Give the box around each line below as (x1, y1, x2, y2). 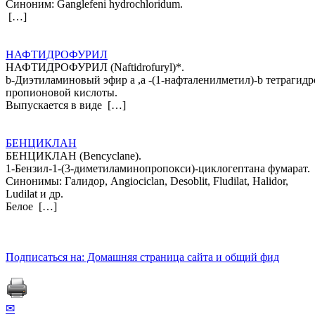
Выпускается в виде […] (6, 98, 126, 111)
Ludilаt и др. (6, 187, 63, 200)
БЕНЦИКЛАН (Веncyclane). (6, 149, 141, 162)
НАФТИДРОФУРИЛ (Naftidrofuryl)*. (6, 60, 184, 73)
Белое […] (6, 200, 57, 212)
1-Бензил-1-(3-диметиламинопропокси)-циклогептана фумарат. (6, 162, 310, 174)
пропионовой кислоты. (6, 86, 117, 98)
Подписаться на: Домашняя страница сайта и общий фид (6, 250, 279, 263)
